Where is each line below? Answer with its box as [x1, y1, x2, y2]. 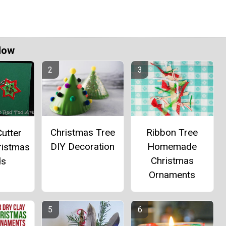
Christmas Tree [50, 126, 115, 138]
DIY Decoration [50, 140, 115, 152]
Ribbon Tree [146, 126, 198, 138]
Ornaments [149, 168, 196, 181]
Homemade [147, 140, 197, 152]
